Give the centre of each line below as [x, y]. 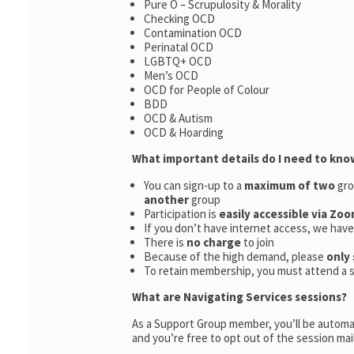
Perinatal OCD [179, 47]
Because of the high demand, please [235, 256]
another [166, 200]
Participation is [181, 214]
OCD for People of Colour [207, 90]
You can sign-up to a [194, 185]
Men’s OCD [171, 75]
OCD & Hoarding [184, 132]
